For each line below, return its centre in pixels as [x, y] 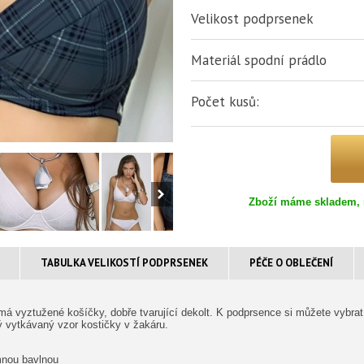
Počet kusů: [225, 102]
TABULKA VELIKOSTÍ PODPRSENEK [124, 263]
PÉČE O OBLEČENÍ [291, 263]
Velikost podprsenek [252, 19]
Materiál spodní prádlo [259, 60]
